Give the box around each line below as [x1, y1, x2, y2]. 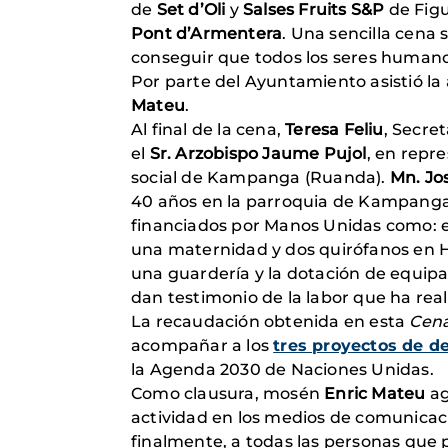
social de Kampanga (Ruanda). [131, 168, 390, 187]
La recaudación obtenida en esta [131, 312, 410, 331]
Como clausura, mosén [131, 384, 325, 403]
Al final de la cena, [131, 120, 286, 139]
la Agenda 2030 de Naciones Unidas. [131, 360, 434, 379]
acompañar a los [131, 336, 274, 355]
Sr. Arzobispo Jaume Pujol [149, 144, 367, 163]
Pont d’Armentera [131, 24, 283, 43]
